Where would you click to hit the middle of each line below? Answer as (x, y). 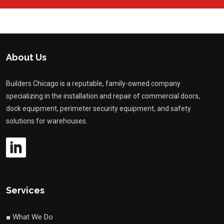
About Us (26, 57)
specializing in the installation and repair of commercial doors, (103, 96)
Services (25, 190)
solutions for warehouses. (47, 121)
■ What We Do (29, 217)
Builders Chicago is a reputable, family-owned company (93, 84)
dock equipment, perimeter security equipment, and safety (98, 109)
